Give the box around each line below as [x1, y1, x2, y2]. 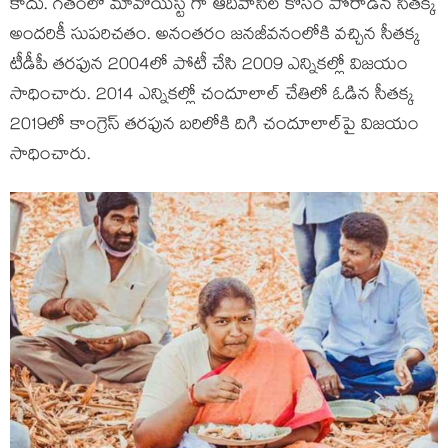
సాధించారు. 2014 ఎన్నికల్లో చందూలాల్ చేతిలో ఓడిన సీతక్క [10, 82, 414, 111]
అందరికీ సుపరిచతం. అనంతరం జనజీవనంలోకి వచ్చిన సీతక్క [10, 22, 420, 51]
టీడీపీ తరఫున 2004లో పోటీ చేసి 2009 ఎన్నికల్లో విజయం [10, 52, 408, 81]
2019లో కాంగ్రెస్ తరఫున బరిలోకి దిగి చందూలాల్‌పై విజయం [10, 112, 419, 141]
